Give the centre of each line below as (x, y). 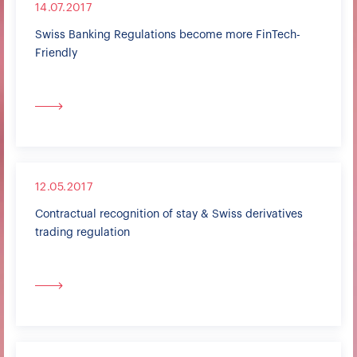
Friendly (56, 53)
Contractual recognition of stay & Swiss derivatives (169, 214)
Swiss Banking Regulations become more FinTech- (168, 35)
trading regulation (82, 233)
